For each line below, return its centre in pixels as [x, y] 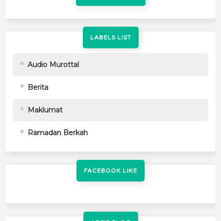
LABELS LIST [110, 37]
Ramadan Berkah [58, 132]
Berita [38, 87]
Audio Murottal [53, 64]
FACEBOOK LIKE [110, 170]
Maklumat [45, 110]
